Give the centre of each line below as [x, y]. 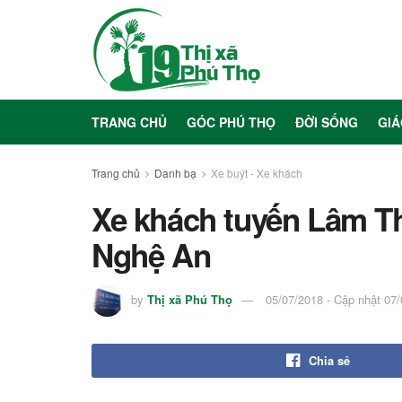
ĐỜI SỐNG [327, 122]
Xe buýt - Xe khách [257, 173]
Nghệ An [151, 255]
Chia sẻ [329, 360]
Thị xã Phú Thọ [190, 299]
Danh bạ [175, 173]
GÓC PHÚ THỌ [231, 122]
